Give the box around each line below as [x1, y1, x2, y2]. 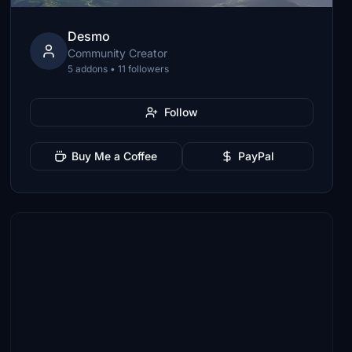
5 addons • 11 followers [68, 63, 170, 75]
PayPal [238, 149, 275, 163]
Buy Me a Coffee [71, 149, 158, 163]
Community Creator [68, 46, 168, 60]
